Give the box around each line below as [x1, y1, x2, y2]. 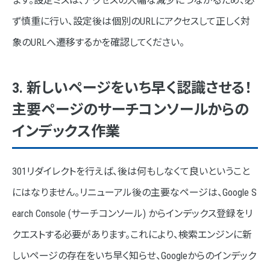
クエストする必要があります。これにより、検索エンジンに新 [12, 228, 252, 240]
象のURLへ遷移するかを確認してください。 [12, 36, 184, 48]
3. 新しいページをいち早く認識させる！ [12, 79, 252, 96]
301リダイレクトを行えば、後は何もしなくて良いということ [12, 165, 250, 177]
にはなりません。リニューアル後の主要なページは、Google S [12, 186, 257, 198]
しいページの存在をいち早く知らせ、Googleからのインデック [12, 250, 256, 262]
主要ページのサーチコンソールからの [12, 101, 249, 118]
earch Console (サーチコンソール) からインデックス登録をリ [12, 207, 253, 219]
